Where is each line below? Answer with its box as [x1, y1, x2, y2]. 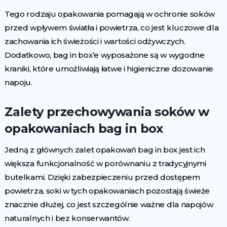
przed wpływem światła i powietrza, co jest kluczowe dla [4, 23, 219, 32]
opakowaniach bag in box [4, 121, 163, 136]
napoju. [4, 78, 32, 87]
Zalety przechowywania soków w [4, 104, 209, 119]
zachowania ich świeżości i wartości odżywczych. [4, 36, 185, 46]
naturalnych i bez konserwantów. [4, 213, 130, 223]
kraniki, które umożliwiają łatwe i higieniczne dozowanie [4, 64, 213, 73]
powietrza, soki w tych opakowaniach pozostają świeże [4, 186, 210, 196]
